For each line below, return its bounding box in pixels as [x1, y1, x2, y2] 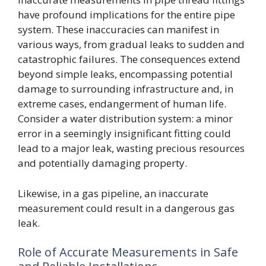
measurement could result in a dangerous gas [18, 201, 235, 215]
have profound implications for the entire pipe [18, 8, 235, 21]
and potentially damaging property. [18, 156, 187, 170]
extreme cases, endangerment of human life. [18, 97, 226, 110]
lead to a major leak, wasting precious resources [18, 141, 245, 155]
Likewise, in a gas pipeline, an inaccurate [18, 186, 208, 200]
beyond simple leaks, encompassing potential [18, 67, 233, 81]
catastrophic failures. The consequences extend [18, 52, 240, 66]
